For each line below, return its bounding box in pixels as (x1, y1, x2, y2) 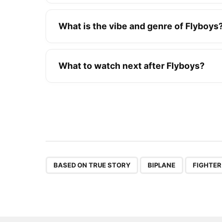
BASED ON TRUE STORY (54, 161, 130, 169)
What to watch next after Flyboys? (58, 60, 205, 71)
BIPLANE (148, 161, 175, 169)
